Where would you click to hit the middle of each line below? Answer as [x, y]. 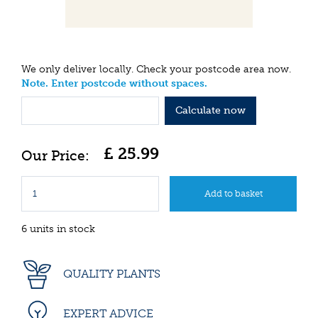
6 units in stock [58, 229]
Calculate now [210, 110]
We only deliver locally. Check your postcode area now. [156, 70]
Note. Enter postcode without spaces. [114, 84]
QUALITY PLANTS [110, 273]
